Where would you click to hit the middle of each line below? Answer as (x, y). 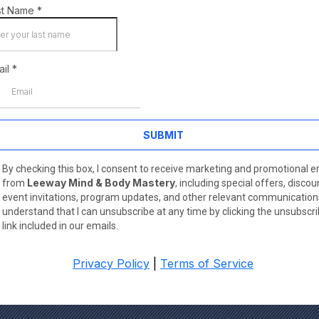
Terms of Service (207, 263)
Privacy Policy (111, 263)
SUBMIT (163, 135)
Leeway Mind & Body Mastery (101, 183)
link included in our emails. (60, 226)
